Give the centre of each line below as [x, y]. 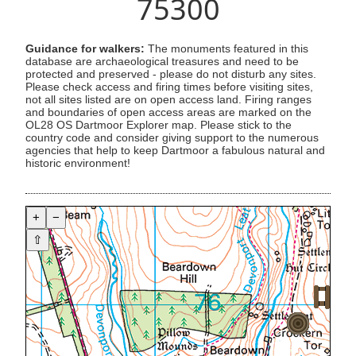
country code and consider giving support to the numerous [172, 138]
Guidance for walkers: [85, 49]
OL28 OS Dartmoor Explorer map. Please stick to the [159, 126]
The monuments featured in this [226, 49]
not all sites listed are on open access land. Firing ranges [168, 100]
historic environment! [78, 164]
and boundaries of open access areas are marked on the [168, 113]
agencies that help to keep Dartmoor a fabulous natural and [175, 151]
